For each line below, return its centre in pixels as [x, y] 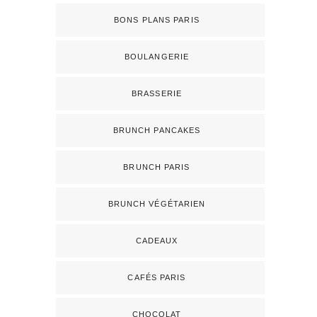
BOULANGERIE [157, 56]
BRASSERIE [157, 93]
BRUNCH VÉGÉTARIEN [157, 203]
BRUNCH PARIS [157, 167]
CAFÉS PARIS [157, 277]
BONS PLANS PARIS [157, 19]
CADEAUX [157, 240]
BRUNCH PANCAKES [157, 130]
